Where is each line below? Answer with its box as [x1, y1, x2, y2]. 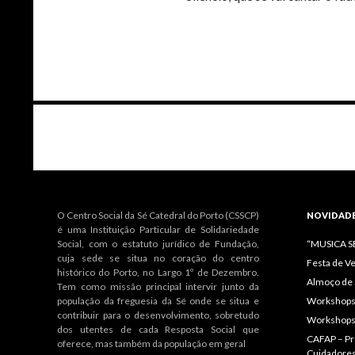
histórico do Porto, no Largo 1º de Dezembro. [57, 266, 259, 278]
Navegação [32, 105, 137, 130]
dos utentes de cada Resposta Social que [57, 323, 259, 335]
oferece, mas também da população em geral [57, 338, 246, 349]
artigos [32, 160, 99, 185]
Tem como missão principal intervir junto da [57, 281, 259, 292]
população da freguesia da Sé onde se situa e [57, 295, 259, 307]
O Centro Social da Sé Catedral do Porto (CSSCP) [57, 209, 259, 221]
